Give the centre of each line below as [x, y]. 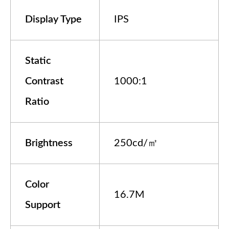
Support [43, 205]
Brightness [49, 143]
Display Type [53, 20]
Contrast [44, 82]
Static [38, 61]
